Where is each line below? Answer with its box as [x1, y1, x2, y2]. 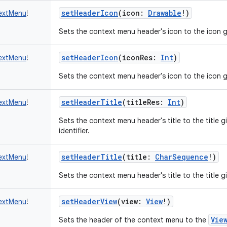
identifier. [59, 126, 90, 135]
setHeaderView [61, 197, 117, 206]
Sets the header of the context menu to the [59, 215, 208, 224]
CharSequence [155, 152, 208, 162]
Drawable [148, 8, 181, 18]
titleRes [126, 97, 160, 107]
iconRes [122, 53, 153, 62]
